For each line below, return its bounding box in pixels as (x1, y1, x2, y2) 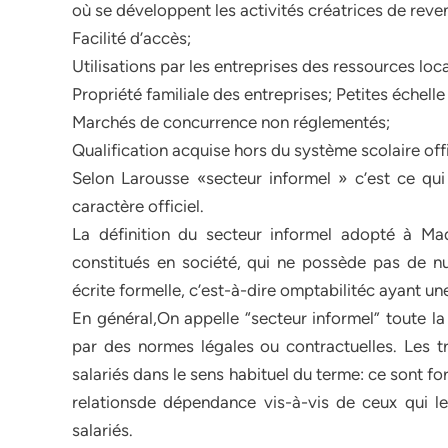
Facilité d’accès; (72, 28, 191, 48)
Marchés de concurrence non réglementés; (72, 112, 390, 132)
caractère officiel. (72, 196, 204, 216)
